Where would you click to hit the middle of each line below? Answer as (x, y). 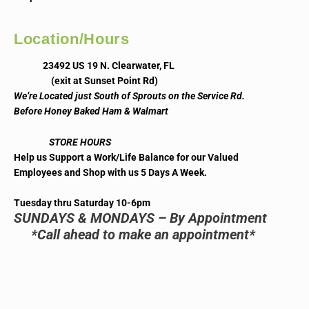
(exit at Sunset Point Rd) (86, 80)
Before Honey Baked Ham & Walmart (93, 111)
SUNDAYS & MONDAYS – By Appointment (140, 218)
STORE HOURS (62, 142)
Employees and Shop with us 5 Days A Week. (111, 173)
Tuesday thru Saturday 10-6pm (82, 203)
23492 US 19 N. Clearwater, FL (94, 65)
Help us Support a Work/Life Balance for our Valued (126, 158)
